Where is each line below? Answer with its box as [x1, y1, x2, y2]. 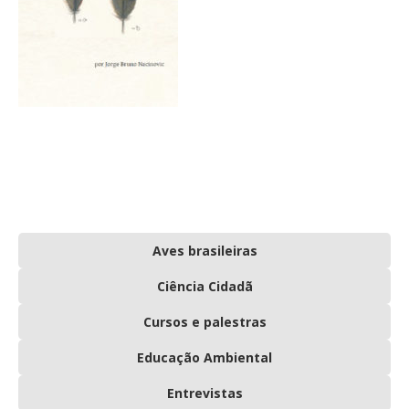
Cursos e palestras [142, 313, 267, 330]
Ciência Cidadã [156, 278, 253, 295]
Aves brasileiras [152, 242, 257, 259]
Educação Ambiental [137, 349, 272, 366]
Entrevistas [166, 384, 243, 402]
